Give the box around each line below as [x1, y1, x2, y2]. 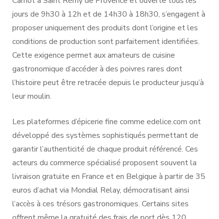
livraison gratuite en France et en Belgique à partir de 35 [12, 171, 205, 182]
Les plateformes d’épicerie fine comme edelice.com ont [12, 116, 201, 127]
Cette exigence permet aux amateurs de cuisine [12, 49, 175, 61]
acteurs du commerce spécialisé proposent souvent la [12, 157, 197, 168]
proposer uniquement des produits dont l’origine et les [12, 22, 198, 33]
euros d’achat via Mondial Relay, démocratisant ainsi [12, 184, 189, 196]
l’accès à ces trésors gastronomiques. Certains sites [12, 198, 189, 209]
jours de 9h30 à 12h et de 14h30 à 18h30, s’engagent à [12, 8, 205, 20]
